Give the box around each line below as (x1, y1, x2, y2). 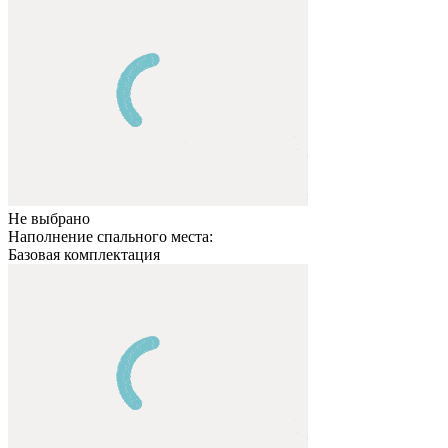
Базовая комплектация (8, 245, 160, 263)
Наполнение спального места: (8, 227, 213, 245)
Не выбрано (8, 209, 90, 227)
